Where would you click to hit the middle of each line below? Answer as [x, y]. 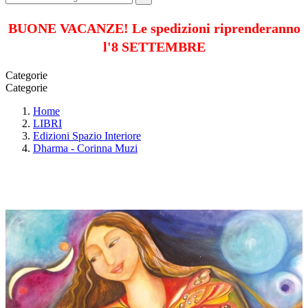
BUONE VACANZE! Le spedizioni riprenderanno [154, 28]
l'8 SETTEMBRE [154, 46]
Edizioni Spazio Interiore [87, 135]
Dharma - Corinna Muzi [85, 148]
